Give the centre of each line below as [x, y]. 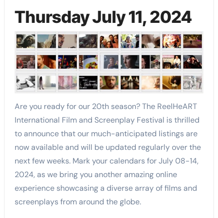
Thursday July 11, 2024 [103, 17]
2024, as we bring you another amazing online [96, 175]
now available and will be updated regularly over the [108, 147]
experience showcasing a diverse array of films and [106, 188]
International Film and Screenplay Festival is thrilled [107, 120]
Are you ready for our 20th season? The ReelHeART [106, 107]
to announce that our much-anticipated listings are [106, 134]
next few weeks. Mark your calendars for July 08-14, [106, 161]
